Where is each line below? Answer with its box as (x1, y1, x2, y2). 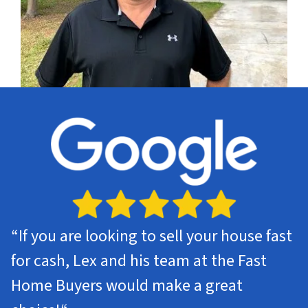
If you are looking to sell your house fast (19, 223, 292, 248)
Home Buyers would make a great (11, 273, 243, 298)
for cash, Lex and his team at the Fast (11, 248, 267, 273)
